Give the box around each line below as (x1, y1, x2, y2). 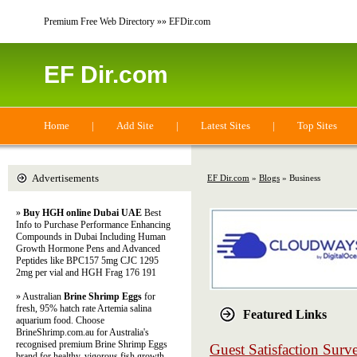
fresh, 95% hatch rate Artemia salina (16, 303, 151, 314)
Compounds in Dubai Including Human (16, 231, 166, 242)
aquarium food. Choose (16, 315, 104, 326)
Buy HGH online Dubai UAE (23, 207, 142, 218)
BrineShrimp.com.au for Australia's (16, 327, 149, 338)
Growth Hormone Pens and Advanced (16, 243, 160, 254)
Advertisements (32, 172, 99, 184)
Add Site (116, 120, 154, 131)
